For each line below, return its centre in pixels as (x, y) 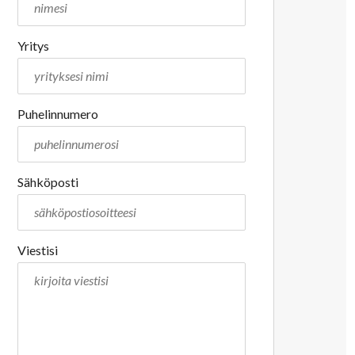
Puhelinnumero (58, 114)
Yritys (33, 46)
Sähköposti (48, 182)
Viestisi (38, 250)
